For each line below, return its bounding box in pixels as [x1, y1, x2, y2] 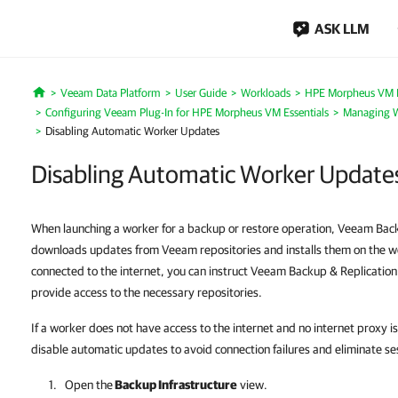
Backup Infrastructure [113, 378, 237, 392]
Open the [65, 378, 113, 392]
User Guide [174, 86, 227, 99]
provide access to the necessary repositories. [31, 285, 262, 299]
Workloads [240, 86, 291, 99]
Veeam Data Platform [60, 86, 161, 99]
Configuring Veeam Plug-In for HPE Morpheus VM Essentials [45, 106, 329, 119]
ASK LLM [314, 20, 370, 36]
